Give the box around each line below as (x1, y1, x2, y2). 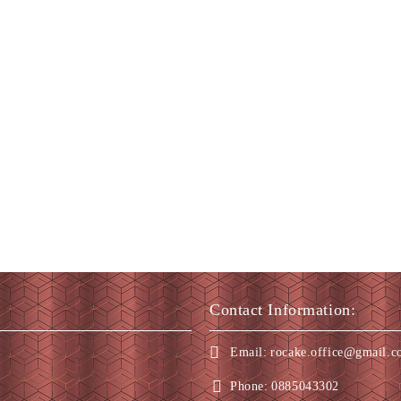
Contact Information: (209, 301, 356, 319)
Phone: (230, 380, 269, 393)
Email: (230, 346, 268, 359)
